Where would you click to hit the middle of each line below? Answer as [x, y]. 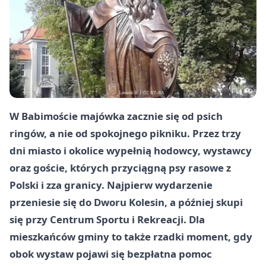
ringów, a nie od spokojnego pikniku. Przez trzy [125, 133]
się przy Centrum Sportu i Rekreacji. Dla [107, 219]
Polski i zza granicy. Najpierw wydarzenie [111, 185]
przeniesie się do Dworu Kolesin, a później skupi [126, 202]
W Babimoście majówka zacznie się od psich [116, 116]
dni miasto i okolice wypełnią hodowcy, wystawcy [131, 150]
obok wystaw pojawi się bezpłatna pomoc [111, 254]
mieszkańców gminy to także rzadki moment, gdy [131, 236]
